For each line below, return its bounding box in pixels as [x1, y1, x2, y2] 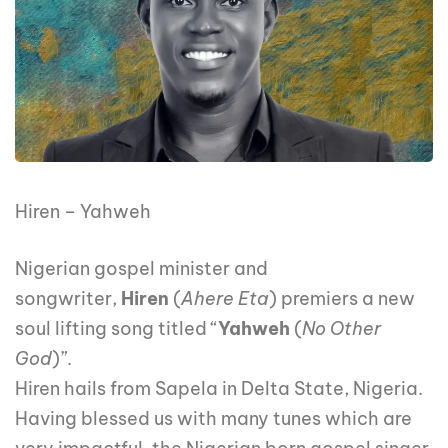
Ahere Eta [181, 287, 269, 311]
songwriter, [15, 287, 121, 311]
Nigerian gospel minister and [15, 257, 268, 281]
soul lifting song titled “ [15, 317, 218, 341]
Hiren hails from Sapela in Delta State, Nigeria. [15, 377, 423, 401]
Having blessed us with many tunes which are [15, 407, 412, 431]
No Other [302, 317, 381, 341]
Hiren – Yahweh [15, 200, 151, 224]
